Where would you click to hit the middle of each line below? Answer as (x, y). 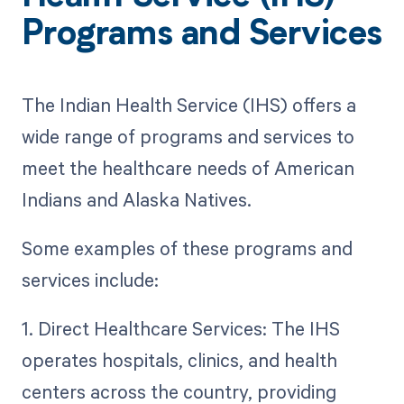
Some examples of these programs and (187, 248)
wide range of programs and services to (188, 137)
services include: (90, 280)
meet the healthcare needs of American (188, 168)
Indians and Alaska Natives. (136, 200)
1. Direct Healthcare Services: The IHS (180, 329)
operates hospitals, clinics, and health (179, 360)
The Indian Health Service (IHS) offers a (188, 105)
